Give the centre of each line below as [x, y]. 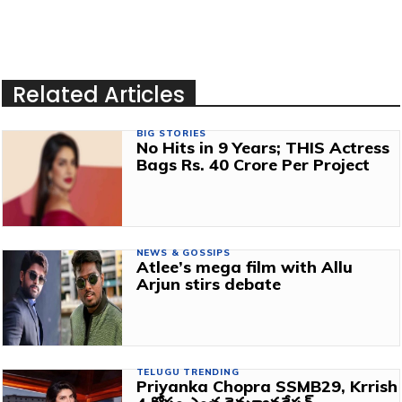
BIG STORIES [171, 133]
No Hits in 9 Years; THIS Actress [262, 147]
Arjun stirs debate [208, 284]
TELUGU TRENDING [188, 371]
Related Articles [99, 94]
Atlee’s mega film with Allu [244, 267]
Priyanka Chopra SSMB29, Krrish [267, 386]
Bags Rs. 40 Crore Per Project [253, 164]
